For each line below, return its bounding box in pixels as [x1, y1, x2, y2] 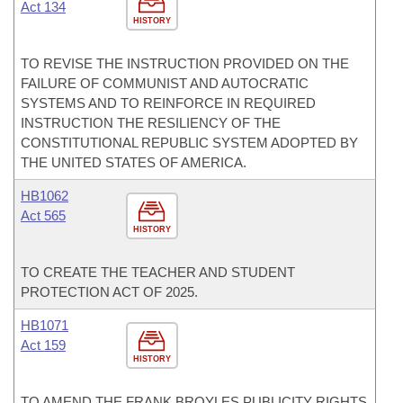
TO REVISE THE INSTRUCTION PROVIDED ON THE [21, 56, 349, 71]
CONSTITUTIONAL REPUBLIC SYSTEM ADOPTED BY [21, 135, 358, 150]
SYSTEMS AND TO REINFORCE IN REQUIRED [21, 95, 316, 111]
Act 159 [21, 337, 66, 353]
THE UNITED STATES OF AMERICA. [21, 155, 246, 170]
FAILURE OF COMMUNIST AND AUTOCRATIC [21, 76, 309, 91]
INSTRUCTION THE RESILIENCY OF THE [21, 115, 281, 130]
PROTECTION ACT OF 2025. [21, 284, 198, 300]
